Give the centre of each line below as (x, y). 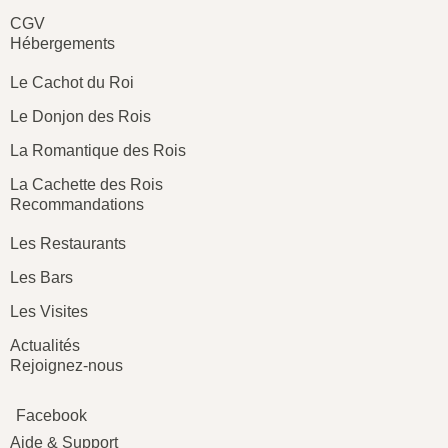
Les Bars (41, 278)
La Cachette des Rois (86, 185)
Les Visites (49, 312)
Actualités (45, 346)
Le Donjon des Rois (80, 117)
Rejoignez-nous (66, 366)
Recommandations (77, 205)
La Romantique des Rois (98, 151)
